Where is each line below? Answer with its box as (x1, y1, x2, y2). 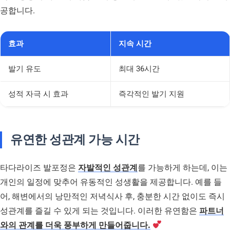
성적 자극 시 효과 (8, 89, 68, 99)
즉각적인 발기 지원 (119, 89, 184, 99)
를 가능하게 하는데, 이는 (138, 162, 227, 172)
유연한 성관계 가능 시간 (10, 132, 140, 147)
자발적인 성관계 (78, 162, 138, 172)
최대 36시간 (119, 64, 160, 73)
